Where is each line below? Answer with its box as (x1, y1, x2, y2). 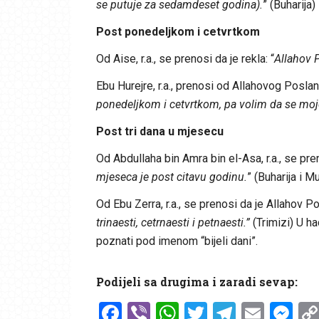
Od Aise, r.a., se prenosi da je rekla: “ (95, 51, 274, 66)
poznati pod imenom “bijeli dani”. (95, 234, 258, 248)
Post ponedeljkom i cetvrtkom (95, 24, 260, 38)
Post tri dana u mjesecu (95, 124, 224, 138)
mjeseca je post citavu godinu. (95, 169, 247, 184)
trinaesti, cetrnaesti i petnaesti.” (95, 215, 250, 229)
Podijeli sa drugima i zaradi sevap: (95, 273, 298, 289)
